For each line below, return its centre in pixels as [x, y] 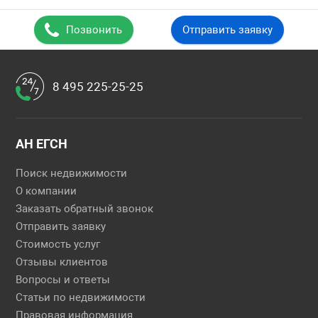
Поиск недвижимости [72, 173]
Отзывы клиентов [62, 262]
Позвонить [94, 30]
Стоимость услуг [58, 244]
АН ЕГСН [42, 144]
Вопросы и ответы [63, 280]
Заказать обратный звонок [85, 209]
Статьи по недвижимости [81, 297]
